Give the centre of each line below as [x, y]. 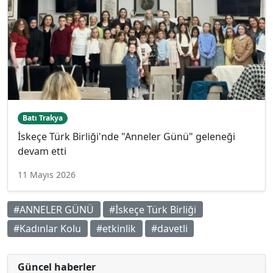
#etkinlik [116, 228]
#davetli [169, 228]
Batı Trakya [42, 118]
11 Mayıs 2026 [47, 175]
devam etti [42, 151]
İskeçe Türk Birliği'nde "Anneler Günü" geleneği [126, 137]
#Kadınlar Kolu [48, 228]
